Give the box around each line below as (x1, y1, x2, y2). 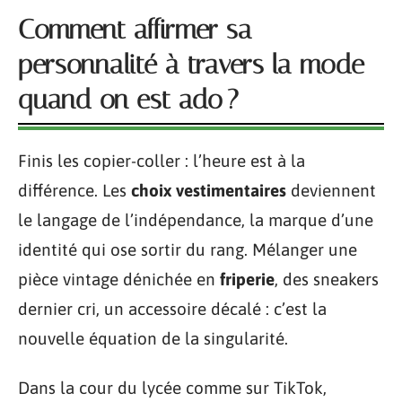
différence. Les (18, 179, 131, 200)
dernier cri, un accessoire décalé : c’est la (18, 298, 327, 319)
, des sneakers (275, 268, 379, 289)
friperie (220, 268, 275, 289)
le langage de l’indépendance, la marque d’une (18, 209, 373, 230)
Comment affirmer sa (18, 13, 252, 46)
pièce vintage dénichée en (18, 268, 220, 289)
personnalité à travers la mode (18, 48, 364, 81)
